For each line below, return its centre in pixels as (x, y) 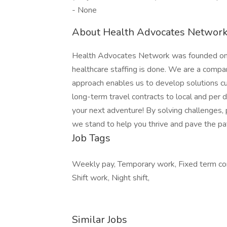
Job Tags (91, 138)
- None (84, 10)
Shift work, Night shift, (111, 178)
